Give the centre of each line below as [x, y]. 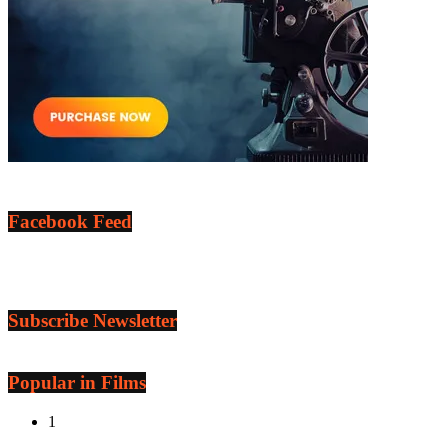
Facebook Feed [70, 222]
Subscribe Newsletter [92, 320]
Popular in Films [77, 382]
